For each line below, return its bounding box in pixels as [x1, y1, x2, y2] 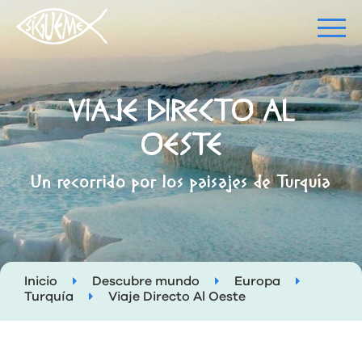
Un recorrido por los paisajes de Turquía [31, 170, 331, 196]
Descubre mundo [92, 275, 200, 288]
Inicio [24, 275, 57, 288]
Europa [234, 275, 280, 288]
